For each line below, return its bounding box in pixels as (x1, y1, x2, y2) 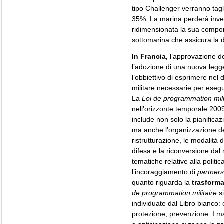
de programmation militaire (132, 189, 217, 197)
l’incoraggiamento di (132, 168, 197, 176)
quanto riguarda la (132, 178, 192, 186)
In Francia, (132, 52, 168, 60)
